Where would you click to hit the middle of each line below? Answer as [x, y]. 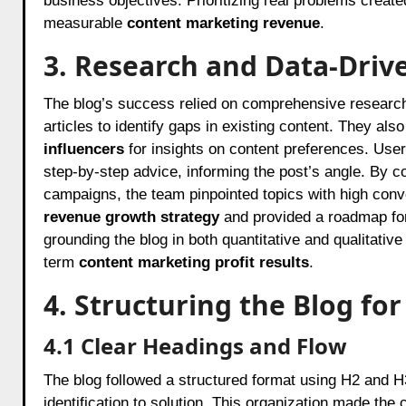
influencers [83, 149]
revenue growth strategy [131, 217]
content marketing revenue [223, 23]
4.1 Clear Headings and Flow [195, 345]
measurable [85, 23]
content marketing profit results [193, 262]
